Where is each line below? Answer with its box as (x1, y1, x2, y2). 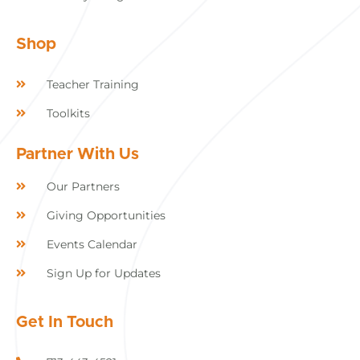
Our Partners (46, 178, 120, 194)
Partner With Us (16, 145, 139, 162)
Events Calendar (46, 236, 137, 252)
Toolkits (46, 105, 90, 121)
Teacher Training (46, 76, 139, 92)
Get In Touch (16, 313, 113, 330)
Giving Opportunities (46, 207, 166, 223)
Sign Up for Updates (46, 265, 161, 280)
